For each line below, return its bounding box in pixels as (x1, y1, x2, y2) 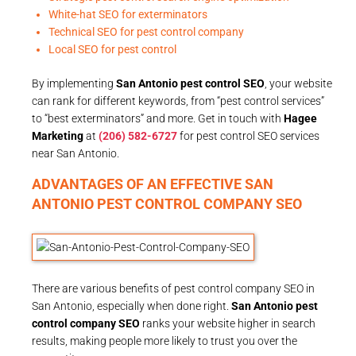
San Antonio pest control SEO (116, 76, 265, 90)
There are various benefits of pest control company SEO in (32, 281, 315, 295)
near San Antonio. (32, 146, 119, 160)
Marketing (32, 129, 83, 142)
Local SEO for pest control (48, 42, 176, 56)
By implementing (32, 76, 116, 90)
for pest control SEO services (177, 129, 319, 142)
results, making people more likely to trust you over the (32, 334, 297, 347)
